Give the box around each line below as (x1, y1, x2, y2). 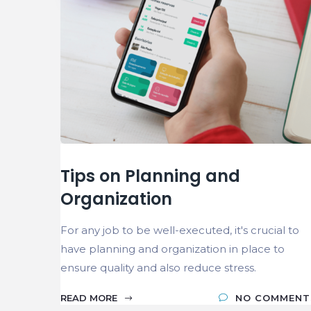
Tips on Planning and (60, 164, 240, 187)
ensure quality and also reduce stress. (60, 260, 256, 274)
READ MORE (60, 292, 120, 303)
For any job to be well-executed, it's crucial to (60, 223, 299, 237)
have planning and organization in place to (60, 242, 285, 255)
